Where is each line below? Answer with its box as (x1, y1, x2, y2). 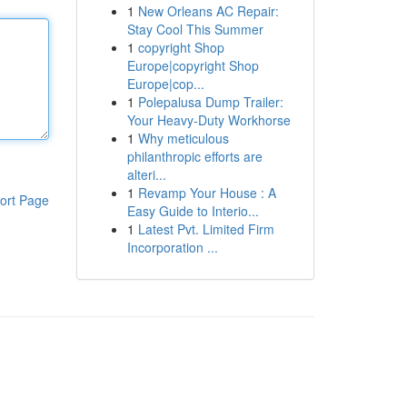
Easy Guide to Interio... (126, 202, 259, 220)
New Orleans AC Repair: (137, 2, 279, 20)
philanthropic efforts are (126, 147, 263, 165)
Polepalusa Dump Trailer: (137, 93, 283, 111)
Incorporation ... (126, 238, 218, 256)
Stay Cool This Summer (126, 20, 263, 38)
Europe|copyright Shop (126, 56, 259, 74)
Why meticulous (137, 129, 229, 147)
